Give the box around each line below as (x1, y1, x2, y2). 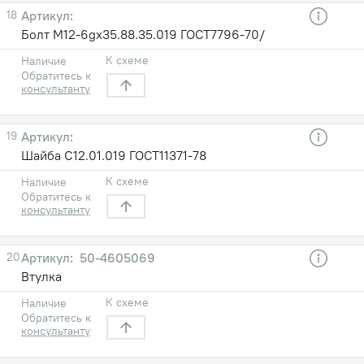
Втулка (21, 267, 62, 284)
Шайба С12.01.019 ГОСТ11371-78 (21, 146, 206, 163)
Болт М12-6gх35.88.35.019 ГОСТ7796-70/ (21, 25, 265, 42)
